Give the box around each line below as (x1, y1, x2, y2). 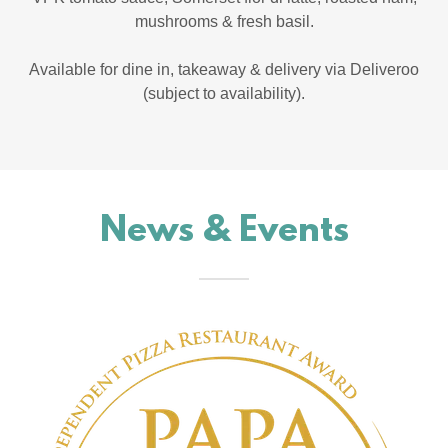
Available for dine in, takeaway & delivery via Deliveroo (29, 60, 419, 78)
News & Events (99, 211, 349, 252)
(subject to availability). (143, 84, 305, 102)
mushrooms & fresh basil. (134, 12, 314, 30)
